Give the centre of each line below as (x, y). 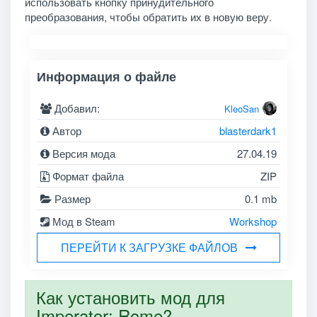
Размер (71, 198)
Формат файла (87, 175)
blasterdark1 (248, 130)
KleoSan (241, 108)
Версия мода (83, 153)
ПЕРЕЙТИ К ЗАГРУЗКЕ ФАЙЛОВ (149, 247)
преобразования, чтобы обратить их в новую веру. (149, 16)
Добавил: (76, 108)
